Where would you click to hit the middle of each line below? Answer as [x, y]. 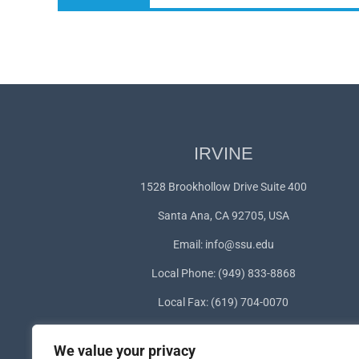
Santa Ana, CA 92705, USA [223, 215]
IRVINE [223, 153]
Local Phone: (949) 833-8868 [223, 273]
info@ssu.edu [239, 244]
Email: [189, 244]
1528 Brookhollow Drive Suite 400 [223, 186]
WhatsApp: [178, 331]
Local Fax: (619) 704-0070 [224, 302]
